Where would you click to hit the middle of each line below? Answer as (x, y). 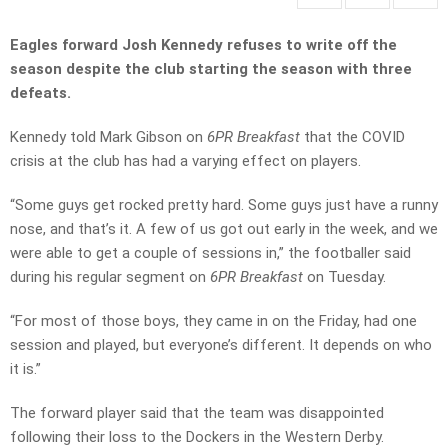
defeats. (40, 93)
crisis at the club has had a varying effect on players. (185, 161)
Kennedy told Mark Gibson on (108, 137)
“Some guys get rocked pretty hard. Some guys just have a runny (224, 205)
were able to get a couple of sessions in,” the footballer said (210, 253)
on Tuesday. (346, 277)
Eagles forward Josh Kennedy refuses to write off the (203, 45)
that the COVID (354, 137)
